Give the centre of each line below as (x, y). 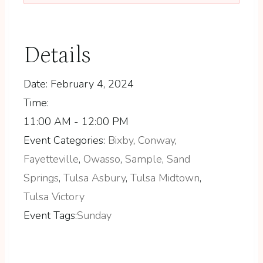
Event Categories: (64, 140)
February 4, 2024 (92, 84)
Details (57, 55)
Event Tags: (50, 215)
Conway (156, 140)
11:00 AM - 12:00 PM (76, 121)
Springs (41, 178)
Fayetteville (51, 159)
